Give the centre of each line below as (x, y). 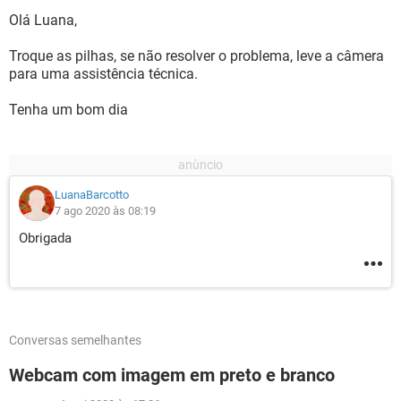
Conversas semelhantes (75, 340)
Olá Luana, (43, 20)
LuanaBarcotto (92, 195)
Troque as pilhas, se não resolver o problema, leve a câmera (196, 56)
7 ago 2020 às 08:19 (105, 211)
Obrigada (45, 238)
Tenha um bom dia (68, 110)
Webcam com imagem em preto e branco (172, 375)
